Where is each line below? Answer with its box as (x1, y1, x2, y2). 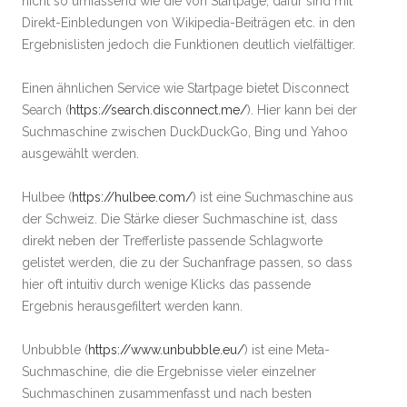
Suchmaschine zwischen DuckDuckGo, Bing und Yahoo (22, 124, 348, 139)
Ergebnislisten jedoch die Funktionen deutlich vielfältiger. (22, 36, 355, 52)
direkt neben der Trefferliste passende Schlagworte (22, 233, 323, 248)
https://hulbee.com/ (72, 189, 193, 204)
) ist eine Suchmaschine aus (193, 189, 353, 204)
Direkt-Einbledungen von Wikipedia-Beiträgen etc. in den (22, 15, 355, 30)
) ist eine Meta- (244, 342, 330, 357)
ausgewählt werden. (22, 145, 139, 161)
